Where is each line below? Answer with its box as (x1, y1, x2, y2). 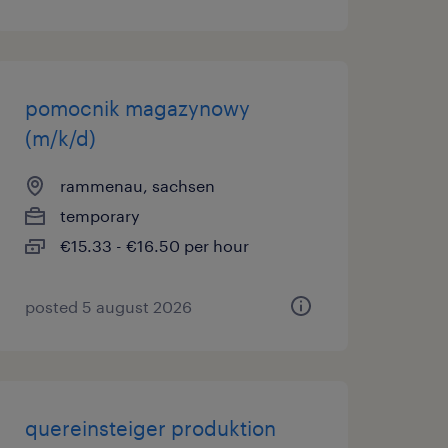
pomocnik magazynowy (24, 96, 250, 120)
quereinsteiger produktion (24, 416, 276, 440)
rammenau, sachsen (59, 176, 215, 195)
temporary (59, 206, 140, 225)
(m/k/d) (24, 126, 96, 150)
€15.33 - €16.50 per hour (59, 236, 249, 255)
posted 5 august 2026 (24, 297, 192, 316)
